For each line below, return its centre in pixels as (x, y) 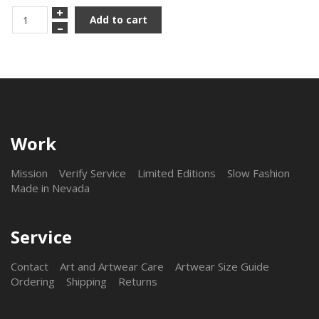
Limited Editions (177, 173)
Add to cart (118, 20)
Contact (30, 267)
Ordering (33, 282)
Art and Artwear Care (112, 267)
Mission (29, 173)
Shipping (87, 282)
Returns (138, 282)
